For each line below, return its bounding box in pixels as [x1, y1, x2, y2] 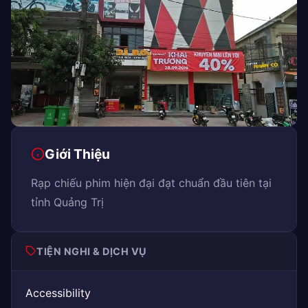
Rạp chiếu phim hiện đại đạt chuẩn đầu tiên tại [31, 175, 272, 190]
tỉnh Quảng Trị [31, 195, 104, 209]
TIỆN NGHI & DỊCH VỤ [36, 245, 147, 257]
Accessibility [25, 285, 91, 300]
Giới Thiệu [45, 145, 110, 162]
